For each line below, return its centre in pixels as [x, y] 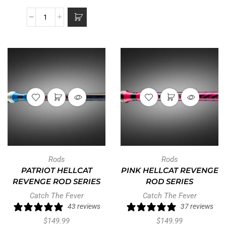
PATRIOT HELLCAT [56, 171]
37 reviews [197, 207]
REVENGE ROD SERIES [56, 182]
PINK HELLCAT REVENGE [169, 171]
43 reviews [84, 207]
